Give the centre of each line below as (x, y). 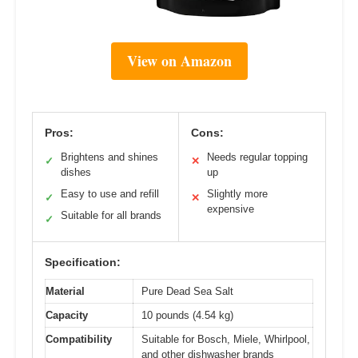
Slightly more (237, 193)
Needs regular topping (257, 157)
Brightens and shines (109, 157)
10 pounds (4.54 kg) (187, 315)
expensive (231, 209)
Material (65, 291)
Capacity (67, 315)
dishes (76, 172)
